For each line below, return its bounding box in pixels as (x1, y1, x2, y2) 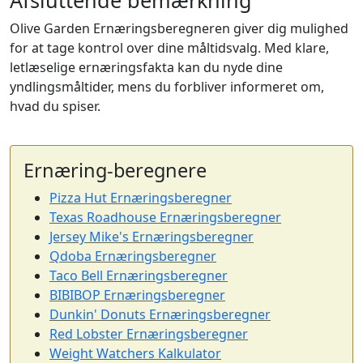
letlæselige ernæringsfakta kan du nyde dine (10, 58, 283, 77)
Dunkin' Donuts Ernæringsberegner (49, 305, 271, 324)
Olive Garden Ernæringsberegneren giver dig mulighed (10, 19, 348, 38)
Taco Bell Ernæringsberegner (49, 267, 228, 285)
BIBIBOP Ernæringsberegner (49, 286, 225, 305)
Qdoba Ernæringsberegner (49, 247, 216, 266)
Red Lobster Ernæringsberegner (49, 325, 248, 344)
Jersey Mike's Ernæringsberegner (49, 228, 254, 246)
